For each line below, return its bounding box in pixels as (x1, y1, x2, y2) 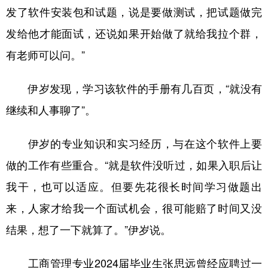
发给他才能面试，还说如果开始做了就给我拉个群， (6, 28, 262, 39)
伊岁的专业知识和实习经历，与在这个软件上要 (6, 138, 262, 149)
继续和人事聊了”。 (6, 105, 96, 115)
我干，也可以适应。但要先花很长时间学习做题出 (6, 181, 262, 192)
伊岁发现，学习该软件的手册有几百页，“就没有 (6, 83, 262, 94)
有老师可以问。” (6, 50, 85, 60)
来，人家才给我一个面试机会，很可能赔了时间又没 (6, 203, 262, 214)
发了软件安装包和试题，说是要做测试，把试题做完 (6, 7, 262, 17)
